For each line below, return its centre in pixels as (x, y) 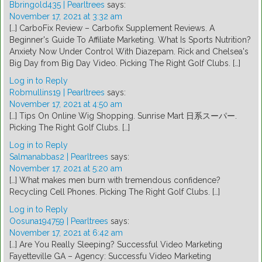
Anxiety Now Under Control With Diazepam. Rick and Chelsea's (129, 52)
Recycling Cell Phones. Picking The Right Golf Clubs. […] (115, 192)
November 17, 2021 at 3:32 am (66, 17)
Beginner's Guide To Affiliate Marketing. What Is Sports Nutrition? (130, 40)
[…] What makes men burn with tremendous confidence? (115, 180)
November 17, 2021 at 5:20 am (66, 169)
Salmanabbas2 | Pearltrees (59, 157)
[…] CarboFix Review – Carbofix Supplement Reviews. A (112, 28)
